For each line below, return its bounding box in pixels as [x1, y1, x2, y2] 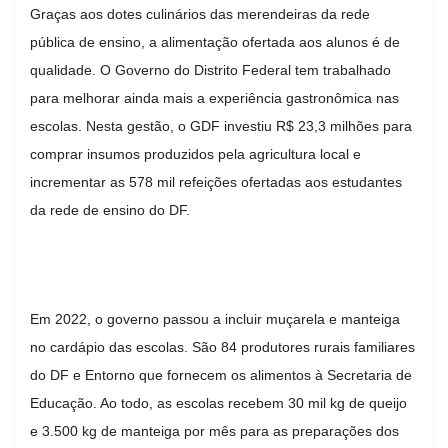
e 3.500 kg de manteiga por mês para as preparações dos [30, 422, 399, 439]
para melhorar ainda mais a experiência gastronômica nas [30, 89, 399, 106]
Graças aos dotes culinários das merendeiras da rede [30, 5, 370, 22]
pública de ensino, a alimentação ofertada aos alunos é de [30, 33, 400, 50]
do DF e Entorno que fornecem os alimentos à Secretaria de [30, 366, 412, 383]
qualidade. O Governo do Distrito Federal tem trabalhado [30, 61, 391, 78]
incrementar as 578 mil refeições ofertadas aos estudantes [30, 173, 402, 190]
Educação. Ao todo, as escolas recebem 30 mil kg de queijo [30, 394, 407, 411]
